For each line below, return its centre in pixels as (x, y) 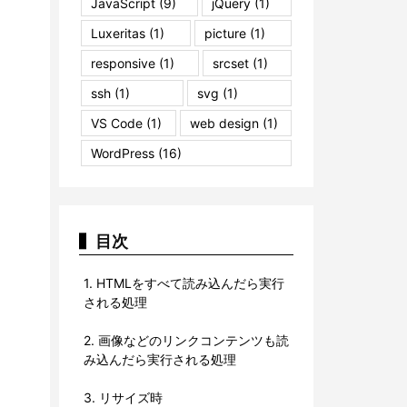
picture (225, 33)
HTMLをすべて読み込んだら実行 (189, 283)
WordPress (123, 153)
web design (224, 123)
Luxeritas (118, 33)
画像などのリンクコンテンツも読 (192, 340)
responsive (123, 63)
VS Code (117, 123)
